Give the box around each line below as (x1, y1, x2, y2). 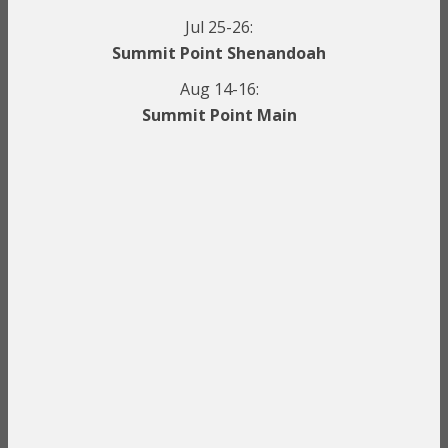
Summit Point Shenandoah (112, 41, 326, 64)
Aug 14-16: (179, 77, 259, 100)
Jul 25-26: (185, 15, 253, 38)
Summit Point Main (141, 103, 297, 126)
